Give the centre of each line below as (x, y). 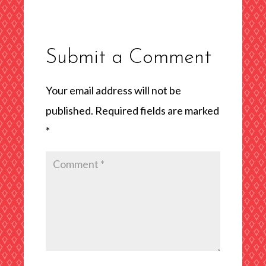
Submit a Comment (128, 58)
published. (69, 110)
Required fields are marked (157, 110)
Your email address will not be (113, 90)
